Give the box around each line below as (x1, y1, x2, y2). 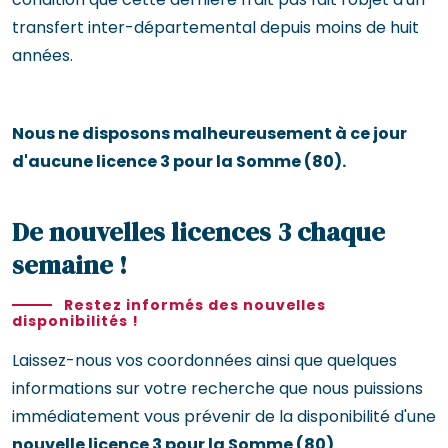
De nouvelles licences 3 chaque (12, 213, 385, 250)
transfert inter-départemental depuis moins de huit (12, 15, 419, 39)
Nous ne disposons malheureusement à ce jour (12, 121, 407, 145)
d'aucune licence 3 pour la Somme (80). (12, 149, 346, 173)
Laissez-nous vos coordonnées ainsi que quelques (12, 348, 397, 372)
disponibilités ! (12, 310, 139, 331)
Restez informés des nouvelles (64, 294, 327, 315)
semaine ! (12, 246, 127, 283)
